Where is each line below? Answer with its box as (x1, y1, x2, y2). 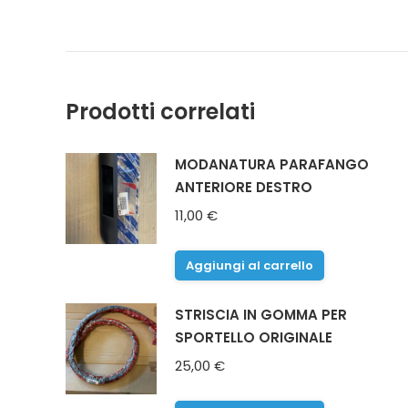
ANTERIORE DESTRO (175, 178, 312, 198)
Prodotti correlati (66, 97, 255, 127)
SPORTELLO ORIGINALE (175, 328, 332, 348)
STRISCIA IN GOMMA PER (175, 305, 347, 325)
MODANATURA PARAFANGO (175, 155, 369, 175)
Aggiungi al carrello (186, 257, 313, 275)
